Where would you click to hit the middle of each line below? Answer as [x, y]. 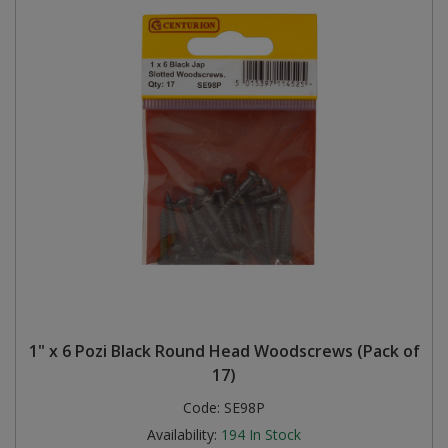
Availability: [182, 434]
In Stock [275, 434]
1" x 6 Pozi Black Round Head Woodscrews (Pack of [224, 351]
